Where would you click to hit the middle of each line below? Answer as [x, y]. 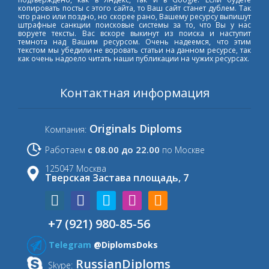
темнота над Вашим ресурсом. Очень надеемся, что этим [134, 42]
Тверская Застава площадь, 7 [117, 178]
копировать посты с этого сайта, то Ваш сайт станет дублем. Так [134, 8]
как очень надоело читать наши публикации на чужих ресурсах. [134, 59]
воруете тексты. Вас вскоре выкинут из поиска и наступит [134, 34]
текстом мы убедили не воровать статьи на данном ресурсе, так [134, 50]
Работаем [65, 150]
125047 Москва [76, 169]
